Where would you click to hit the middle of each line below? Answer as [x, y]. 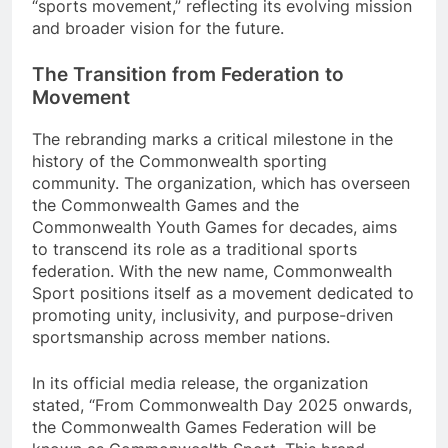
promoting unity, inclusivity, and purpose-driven [212, 314]
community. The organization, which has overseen [221, 182]
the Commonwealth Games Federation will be [204, 426]
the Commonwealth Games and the [165, 204]
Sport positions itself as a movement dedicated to [223, 292]
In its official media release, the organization [200, 382]
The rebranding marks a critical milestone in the [212, 138]
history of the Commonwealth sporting [179, 160]
